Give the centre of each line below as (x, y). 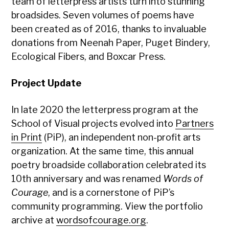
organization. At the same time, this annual (103, 151)
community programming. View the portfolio (107, 207)
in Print (27, 138)
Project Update (47, 83)
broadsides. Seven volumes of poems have (103, 15)
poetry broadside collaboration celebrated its (109, 165)
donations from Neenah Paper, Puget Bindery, (111, 43)
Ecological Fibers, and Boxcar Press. (89, 57)
